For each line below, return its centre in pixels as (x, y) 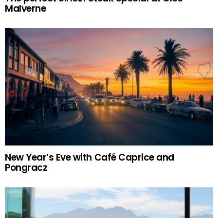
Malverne (26, 8)
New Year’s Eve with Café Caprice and (90, 158)
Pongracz (26, 168)
